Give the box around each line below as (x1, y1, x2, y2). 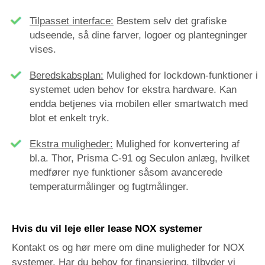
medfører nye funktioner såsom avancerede (30, 167, 222, 179)
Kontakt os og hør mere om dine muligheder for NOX (12, 242, 244, 254)
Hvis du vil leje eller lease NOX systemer (12, 223, 202, 235)
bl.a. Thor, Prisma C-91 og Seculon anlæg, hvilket (30, 153, 250, 164)
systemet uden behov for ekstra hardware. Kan (30, 84, 237, 96)
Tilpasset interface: (30, 15, 114, 27)
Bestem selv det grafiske (114, 15, 227, 27)
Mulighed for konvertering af (113, 138, 240, 150)
